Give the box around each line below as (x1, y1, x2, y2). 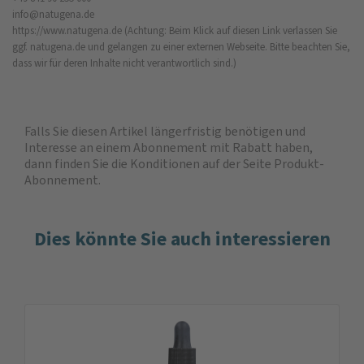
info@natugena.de (12, 6, 94, 21)
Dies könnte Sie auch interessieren (33, 225, 331, 252)
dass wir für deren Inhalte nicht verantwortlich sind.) (12, 55, 236, 70)
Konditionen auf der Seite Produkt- (130, 154, 324, 172)
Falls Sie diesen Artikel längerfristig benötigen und (24, 122, 305, 140)
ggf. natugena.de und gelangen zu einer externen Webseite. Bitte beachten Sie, (12, 39, 350, 54)
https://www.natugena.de (12, 23, 122, 37)
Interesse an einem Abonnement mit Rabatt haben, (24, 138, 313, 156)
